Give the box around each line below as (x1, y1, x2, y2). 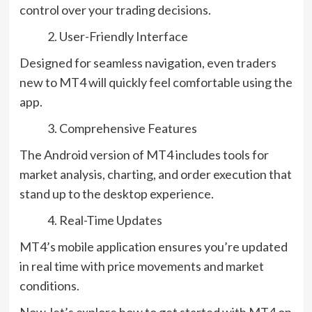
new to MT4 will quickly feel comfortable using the (19, 74, 292, 90)
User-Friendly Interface (58, 28, 188, 44)
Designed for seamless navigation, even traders (19, 54, 276, 70)
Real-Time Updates (58, 212, 162, 228)
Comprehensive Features (58, 120, 197, 136)
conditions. (19, 277, 79, 293)
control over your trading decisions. (19, 1, 211, 17)
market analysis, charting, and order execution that (19, 166, 292, 182)
